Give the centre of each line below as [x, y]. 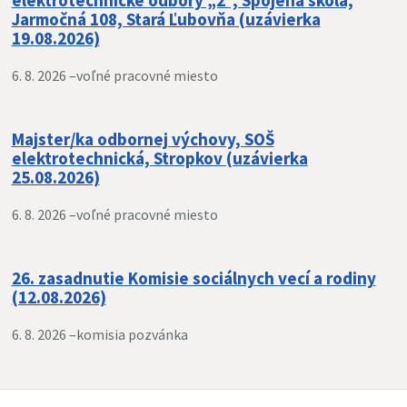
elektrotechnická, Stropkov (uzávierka [159, 158]
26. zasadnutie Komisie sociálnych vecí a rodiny [194, 278]
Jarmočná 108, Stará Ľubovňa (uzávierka [166, 19]
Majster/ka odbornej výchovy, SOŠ [143, 139]
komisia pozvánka [132, 334]
